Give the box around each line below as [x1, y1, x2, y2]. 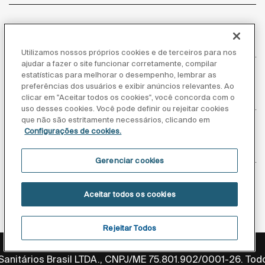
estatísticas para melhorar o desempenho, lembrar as [21, 70, 217, 79]
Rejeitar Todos [103, 224, 157, 232]
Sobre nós [9, 92, 65, 106]
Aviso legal [119, 238, 171, 250]
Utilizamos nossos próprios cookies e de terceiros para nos [21, 48, 237, 57]
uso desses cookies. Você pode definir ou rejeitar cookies [21, 104, 230, 113]
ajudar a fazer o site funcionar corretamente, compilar [21, 59, 218, 68]
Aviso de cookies [174, 238, 254, 250]
